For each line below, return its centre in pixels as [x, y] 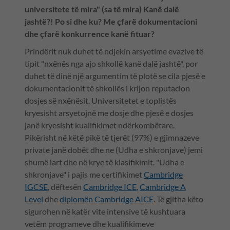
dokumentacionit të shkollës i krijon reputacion [107, 88]
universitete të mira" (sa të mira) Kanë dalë [102, 9]
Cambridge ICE [110, 187]
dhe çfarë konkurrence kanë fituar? [90, 34]
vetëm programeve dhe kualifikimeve [89, 224]
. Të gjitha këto [178, 199]
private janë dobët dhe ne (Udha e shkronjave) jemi [114, 150]
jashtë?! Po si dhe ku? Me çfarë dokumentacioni [111, 22]
